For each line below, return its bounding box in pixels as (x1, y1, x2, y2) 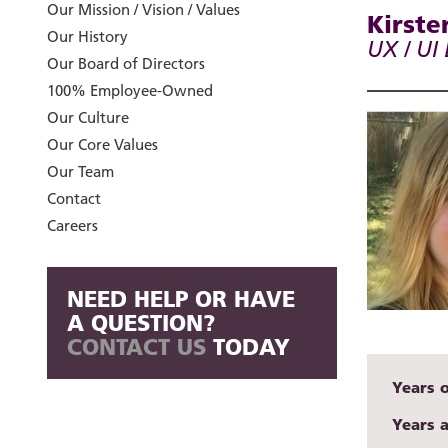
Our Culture (47, 108, 129, 128)
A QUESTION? (67, 309, 215, 337)
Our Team (47, 162, 114, 182)
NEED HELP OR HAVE (67, 285, 295, 313)
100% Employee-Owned (47, 81, 213, 101)
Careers (47, 216, 98, 236)
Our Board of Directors (47, 54, 205, 74)
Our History (47, 27, 128, 47)
